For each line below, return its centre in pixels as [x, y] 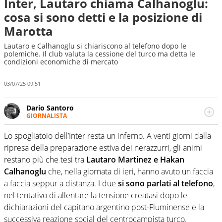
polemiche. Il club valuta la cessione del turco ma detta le [100, 54]
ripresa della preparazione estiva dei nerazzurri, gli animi [103, 148]
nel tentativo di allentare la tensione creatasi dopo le [96, 195]
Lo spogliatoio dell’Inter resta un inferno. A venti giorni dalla [108, 136]
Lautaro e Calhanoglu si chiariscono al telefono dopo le [95, 46]
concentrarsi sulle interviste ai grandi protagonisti [110, 143]
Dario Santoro [50, 108]
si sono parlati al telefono [166, 184]
